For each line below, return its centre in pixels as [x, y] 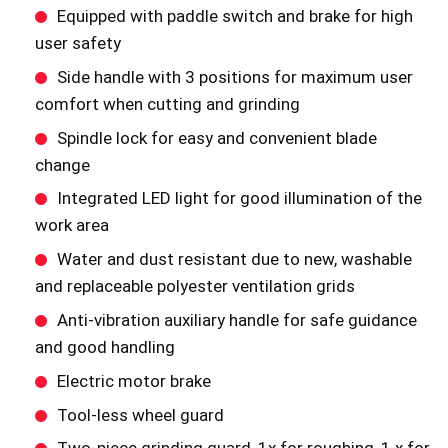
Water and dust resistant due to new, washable [234, 259]
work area [71, 225]
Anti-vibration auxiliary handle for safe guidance [236, 320]
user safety [77, 43]
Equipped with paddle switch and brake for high [234, 16]
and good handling [104, 347]
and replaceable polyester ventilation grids [194, 286]
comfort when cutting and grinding [167, 103]
